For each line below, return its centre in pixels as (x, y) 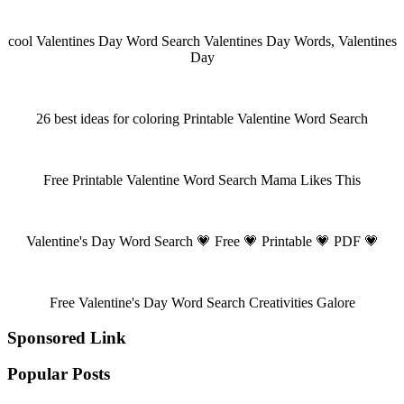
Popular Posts (59, 374)
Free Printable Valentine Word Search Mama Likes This (202, 179)
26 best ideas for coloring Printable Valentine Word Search (202, 118)
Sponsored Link (67, 337)
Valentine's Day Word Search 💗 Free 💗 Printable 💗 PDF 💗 (202, 241)
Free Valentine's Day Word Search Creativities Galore (202, 302)
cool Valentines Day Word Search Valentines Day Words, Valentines (202, 41)
